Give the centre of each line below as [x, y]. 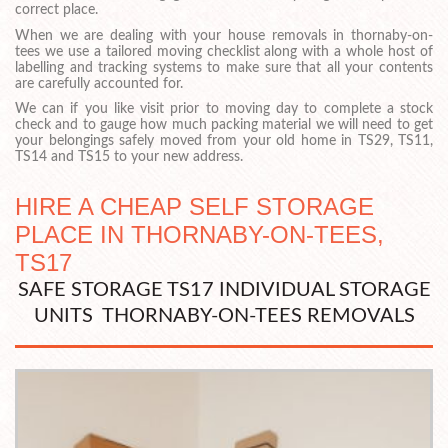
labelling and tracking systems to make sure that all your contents [224, 67]
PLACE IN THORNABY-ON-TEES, [199, 235]
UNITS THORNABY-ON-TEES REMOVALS [224, 316]
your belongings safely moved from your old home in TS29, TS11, [224, 141]
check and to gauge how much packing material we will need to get [224, 125]
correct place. [56, 9]
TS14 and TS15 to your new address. [129, 157]
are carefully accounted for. [99, 83]
